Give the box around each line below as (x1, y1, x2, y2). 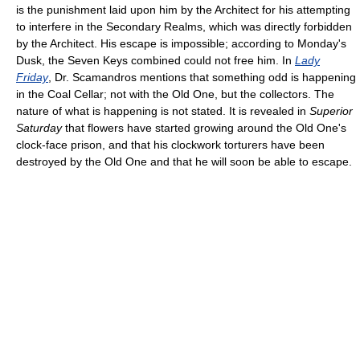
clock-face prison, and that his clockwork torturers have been (16, 137, 325, 151)
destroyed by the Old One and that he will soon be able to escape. (16, 154, 352, 168)
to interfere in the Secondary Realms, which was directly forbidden (16, 19, 352, 33)
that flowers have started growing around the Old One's (62, 121, 346, 134)
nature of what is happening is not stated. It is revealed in (16, 104, 309, 117)
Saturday (16, 121, 62, 134)
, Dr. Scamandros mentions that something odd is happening (48, 70, 356, 84)
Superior (309, 104, 353, 117)
